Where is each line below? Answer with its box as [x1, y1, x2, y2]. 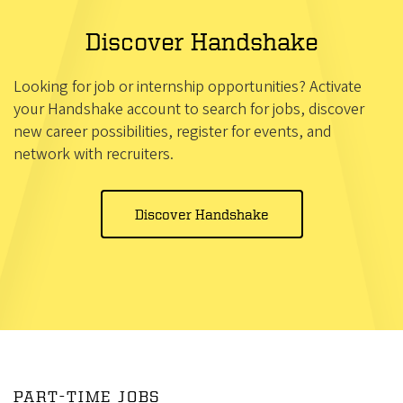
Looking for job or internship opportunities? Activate [13, 76, 362, 98]
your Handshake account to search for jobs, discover [13, 98, 364, 121]
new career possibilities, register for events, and [13, 121, 332, 143]
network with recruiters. [13, 143, 174, 166]
